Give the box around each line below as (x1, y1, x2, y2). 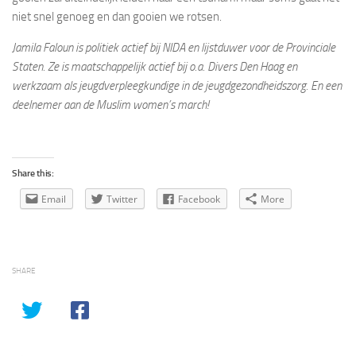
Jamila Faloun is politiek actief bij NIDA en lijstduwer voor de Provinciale (12, 41, 335, 55)
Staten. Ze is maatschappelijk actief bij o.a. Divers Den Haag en (12, 60, 297, 74)
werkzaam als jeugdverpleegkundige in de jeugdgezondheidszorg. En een (12, 79, 342, 93)
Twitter (106, 192, 137, 206)
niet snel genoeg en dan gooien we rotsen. (12, 10, 222, 24)
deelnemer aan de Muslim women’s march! (12, 98, 209, 112)
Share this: (12, 168, 54, 179)
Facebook (178, 192, 220, 206)
